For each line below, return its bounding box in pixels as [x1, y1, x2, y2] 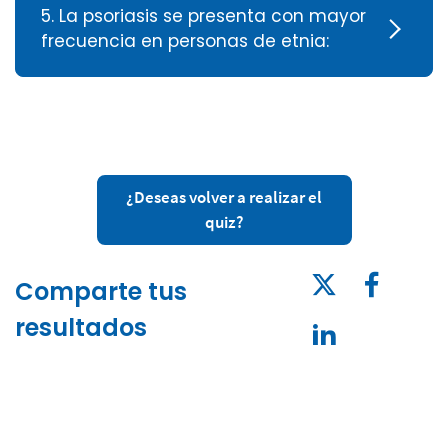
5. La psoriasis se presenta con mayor [41, 3, 366, 28]
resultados [15, 310, 147, 344]
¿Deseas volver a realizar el [126, 185, 322, 208]
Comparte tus [15, 274, 187, 308]
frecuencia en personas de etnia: [41, 28, 329, 53]
